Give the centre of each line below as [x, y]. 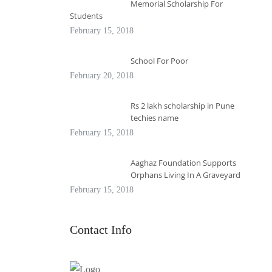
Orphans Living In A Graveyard [185, 175]
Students [86, 15]
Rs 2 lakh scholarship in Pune [182, 105]
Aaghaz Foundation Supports [183, 162]
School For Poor [159, 60]
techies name [154, 117]
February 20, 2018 [101, 75]
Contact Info [100, 229]
